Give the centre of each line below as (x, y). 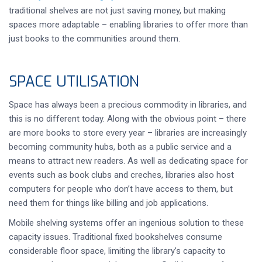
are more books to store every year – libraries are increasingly (128, 133)
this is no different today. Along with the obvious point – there (127, 119)
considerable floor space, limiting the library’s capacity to (117, 251)
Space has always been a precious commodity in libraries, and (128, 105)
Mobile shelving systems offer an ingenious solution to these (126, 223)
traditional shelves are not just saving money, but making (117, 11)
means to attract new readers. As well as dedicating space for (128, 161)
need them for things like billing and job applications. (108, 203)
